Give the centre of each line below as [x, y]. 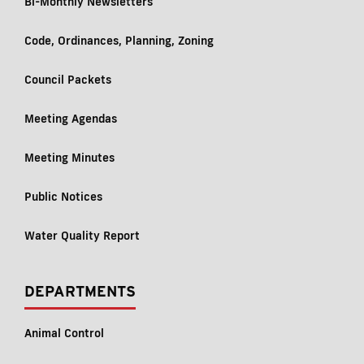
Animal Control [64, 333]
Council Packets [68, 80]
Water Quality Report [82, 236]
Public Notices [63, 197]
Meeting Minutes [69, 158]
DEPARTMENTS [80, 291]
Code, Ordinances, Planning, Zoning [119, 41]
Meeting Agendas [71, 119]
